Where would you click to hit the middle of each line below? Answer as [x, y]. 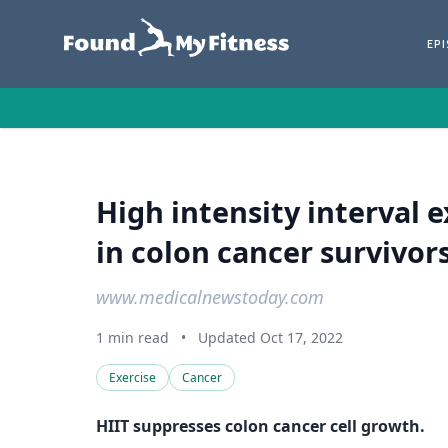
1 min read [132, 337]
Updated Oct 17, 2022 [270, 337]
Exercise [132, 377]
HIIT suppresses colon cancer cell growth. [260, 426]
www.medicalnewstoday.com [210, 297]
